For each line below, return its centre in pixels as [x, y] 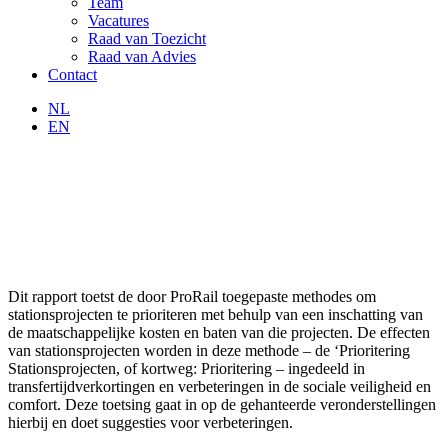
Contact [72, 74]
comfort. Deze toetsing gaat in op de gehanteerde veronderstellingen [222, 404]
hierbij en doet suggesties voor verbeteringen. [150, 422]
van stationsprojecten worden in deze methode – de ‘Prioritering [209, 350]
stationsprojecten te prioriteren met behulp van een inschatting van [215, 314]
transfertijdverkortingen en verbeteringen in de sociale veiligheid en [219, 386]
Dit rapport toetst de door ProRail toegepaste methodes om [192, 296]
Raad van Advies [142, 56]
